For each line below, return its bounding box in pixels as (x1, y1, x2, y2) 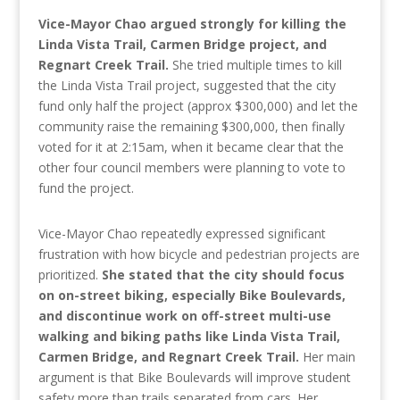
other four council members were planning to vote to (37, 159, 346, 177)
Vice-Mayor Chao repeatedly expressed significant (37, 225, 326, 243)
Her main (302, 348, 355, 366)
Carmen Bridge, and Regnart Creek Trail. (37, 348, 303, 366)
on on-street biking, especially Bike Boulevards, (37, 287, 346, 304)
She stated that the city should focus (101, 266, 345, 284)
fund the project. (37, 179, 134, 197)
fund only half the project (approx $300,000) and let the (37, 97, 358, 115)
